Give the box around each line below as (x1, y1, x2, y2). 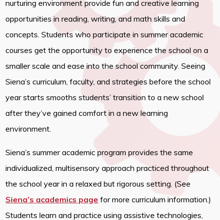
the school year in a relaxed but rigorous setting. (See (5, 178, 191, 189)
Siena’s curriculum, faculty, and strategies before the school (5, 76, 211, 86)
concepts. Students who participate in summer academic (5, 29, 204, 39)
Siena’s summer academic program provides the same (5, 147, 193, 157)
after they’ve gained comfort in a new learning (5, 108, 168, 118)
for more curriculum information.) (98, 194, 212, 204)
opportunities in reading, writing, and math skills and (5, 13, 186, 24)
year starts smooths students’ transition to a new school (5, 92, 204, 102)
